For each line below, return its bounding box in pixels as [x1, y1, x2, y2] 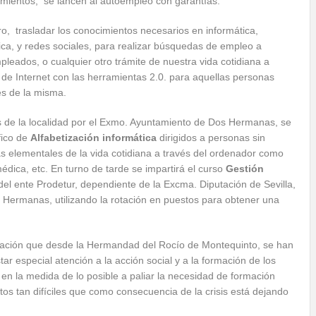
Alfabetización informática [30, 132, 157, 143]
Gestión [226, 163, 264, 174]
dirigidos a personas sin [157, 132, 265, 143]
